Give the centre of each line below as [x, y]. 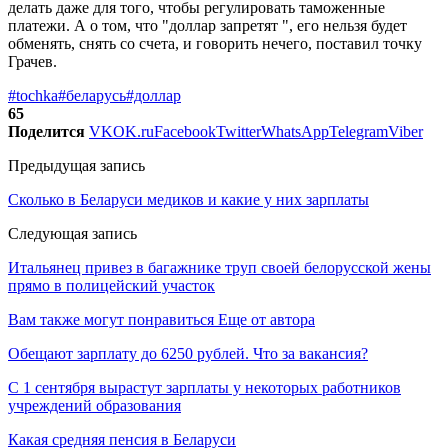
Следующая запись [72, 234]
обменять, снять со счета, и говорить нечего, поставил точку [215, 44]
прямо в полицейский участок [111, 286]
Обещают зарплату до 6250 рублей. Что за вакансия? [188, 354]
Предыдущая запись [76, 166]
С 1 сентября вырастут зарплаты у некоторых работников [204, 388]
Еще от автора [266, 320]
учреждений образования [94, 406]
